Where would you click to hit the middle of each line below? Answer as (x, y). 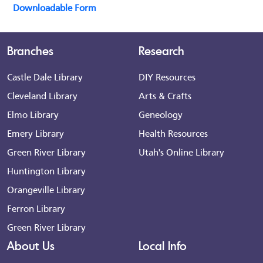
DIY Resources (167, 76)
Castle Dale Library (45, 76)
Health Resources (173, 133)
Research (161, 50)
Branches (30, 50)
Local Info (163, 245)
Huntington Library (46, 170)
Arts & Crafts (165, 95)
